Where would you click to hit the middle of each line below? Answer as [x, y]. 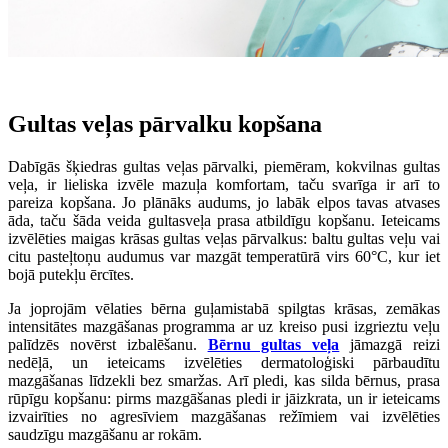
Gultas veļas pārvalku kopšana [165, 123]
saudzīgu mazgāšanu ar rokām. [105, 434]
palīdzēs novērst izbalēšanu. [108, 344]
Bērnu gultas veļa [273, 344]
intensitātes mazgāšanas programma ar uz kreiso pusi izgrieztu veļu [224, 326]
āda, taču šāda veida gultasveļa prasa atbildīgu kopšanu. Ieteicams [224, 220]
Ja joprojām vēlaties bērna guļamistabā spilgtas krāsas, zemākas [224, 308]
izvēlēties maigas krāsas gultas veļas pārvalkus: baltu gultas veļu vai [224, 238]
